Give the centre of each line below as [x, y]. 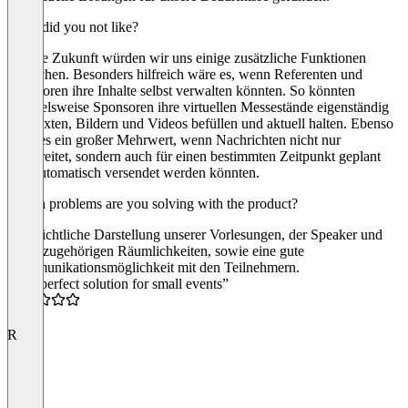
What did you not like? [73, 26]
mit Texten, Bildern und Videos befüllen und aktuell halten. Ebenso [200, 123]
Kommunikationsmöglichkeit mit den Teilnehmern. [153, 267]
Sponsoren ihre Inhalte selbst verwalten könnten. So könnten [181, 90]
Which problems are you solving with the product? [153, 203]
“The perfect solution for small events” [118, 283]
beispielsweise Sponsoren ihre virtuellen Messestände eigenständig [198, 107]
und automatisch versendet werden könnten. [133, 172]
